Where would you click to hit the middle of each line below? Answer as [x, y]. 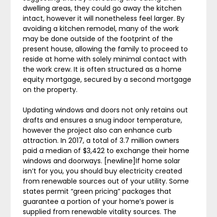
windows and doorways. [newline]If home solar [102, 161]
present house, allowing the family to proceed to [106, 49]
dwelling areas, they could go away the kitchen [102, 8]
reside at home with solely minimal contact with [105, 59]
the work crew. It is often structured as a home [102, 69]
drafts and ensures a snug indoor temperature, [103, 120]
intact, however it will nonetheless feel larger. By [104, 18]
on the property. [50, 90]
